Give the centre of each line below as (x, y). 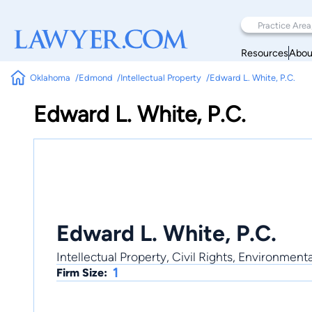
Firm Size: (82, 272)
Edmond (95, 78)
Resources (265, 53)
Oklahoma (50, 78)
